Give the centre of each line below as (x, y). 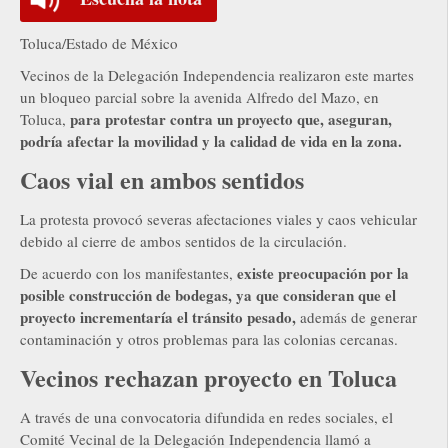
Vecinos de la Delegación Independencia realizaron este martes (217, 74)
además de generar (356, 316)
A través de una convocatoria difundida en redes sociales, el (206, 416)
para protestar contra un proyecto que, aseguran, (231, 118)
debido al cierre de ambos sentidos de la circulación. (183, 240)
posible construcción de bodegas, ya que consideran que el (208, 294)
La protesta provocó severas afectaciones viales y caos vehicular (218, 218)
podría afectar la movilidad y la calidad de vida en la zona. (211, 140)
